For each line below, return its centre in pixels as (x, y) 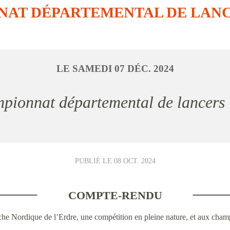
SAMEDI (93, 69)
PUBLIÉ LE (94, 161)
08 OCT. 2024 (135, 161)
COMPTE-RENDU (115, 195)
